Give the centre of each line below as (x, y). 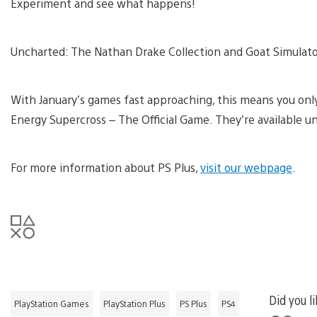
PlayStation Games (52, 304)
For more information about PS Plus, (105, 167)
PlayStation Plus (134, 304)
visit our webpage (246, 167)
